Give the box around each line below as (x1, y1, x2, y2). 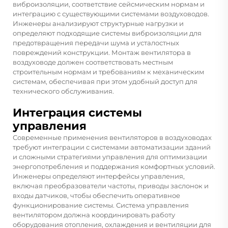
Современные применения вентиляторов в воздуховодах (13, 133, 212, 141)
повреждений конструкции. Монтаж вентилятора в (13, 48, 191, 56)
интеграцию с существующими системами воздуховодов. (13, 9, 209, 18)
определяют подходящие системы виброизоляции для (13, 28, 202, 37)
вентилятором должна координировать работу (13, 210, 175, 219)
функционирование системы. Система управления (13, 201, 189, 209)
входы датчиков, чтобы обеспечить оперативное (13, 191, 180, 199)
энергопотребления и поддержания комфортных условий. (13, 162, 215, 170)
